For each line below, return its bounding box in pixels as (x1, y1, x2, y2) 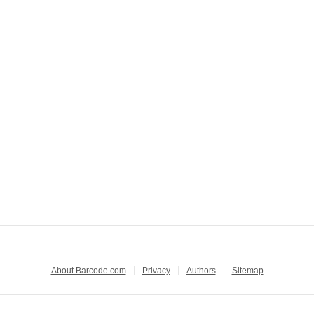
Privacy (142, 266, 170, 275)
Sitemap (231, 266, 264, 275)
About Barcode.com (50, 266, 126, 275)
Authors (186, 266, 216, 275)
